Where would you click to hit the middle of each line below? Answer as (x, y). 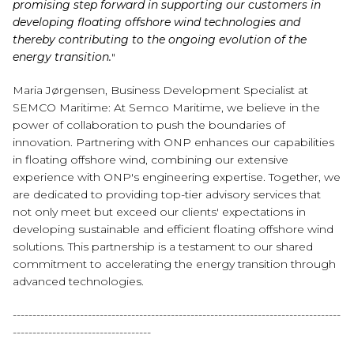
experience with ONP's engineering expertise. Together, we (177, 177)
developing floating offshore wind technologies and (156, 22)
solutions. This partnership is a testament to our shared (163, 247)
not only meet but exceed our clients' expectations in (159, 212)
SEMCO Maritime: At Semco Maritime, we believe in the (166, 107)
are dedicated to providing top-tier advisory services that (167, 194)
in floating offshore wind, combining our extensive (151, 160)
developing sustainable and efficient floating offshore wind (173, 229)
